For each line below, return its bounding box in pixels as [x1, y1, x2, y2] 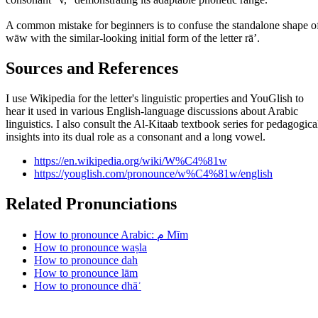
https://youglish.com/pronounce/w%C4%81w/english [34, 168, 273, 180]
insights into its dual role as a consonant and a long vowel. [6, 131, 265, 143]
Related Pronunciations [6, 194, 177, 214]
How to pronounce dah [34, 254, 138, 267]
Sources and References [6, 59, 178, 78]
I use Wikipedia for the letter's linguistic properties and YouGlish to [6, 92, 304, 105]
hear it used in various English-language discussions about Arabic [6, 105, 298, 118]
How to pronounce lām [34, 267, 138, 280]
